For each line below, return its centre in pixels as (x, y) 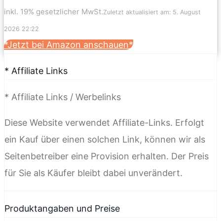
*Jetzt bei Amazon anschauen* (69, 44)
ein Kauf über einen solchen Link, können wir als (105, 139)
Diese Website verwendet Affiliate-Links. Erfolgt (104, 122)
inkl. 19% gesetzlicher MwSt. (54, 11)
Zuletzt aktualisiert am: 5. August (152, 12)
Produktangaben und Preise (62, 208)
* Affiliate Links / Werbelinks (63, 97)
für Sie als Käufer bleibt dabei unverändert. (93, 173)
